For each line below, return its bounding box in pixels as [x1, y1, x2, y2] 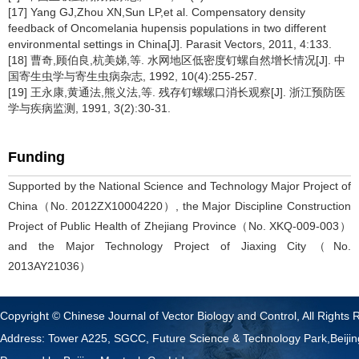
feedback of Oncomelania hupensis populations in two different [8, 22, 326, 34]
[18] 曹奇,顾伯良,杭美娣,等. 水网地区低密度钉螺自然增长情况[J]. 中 [8, 54, 345, 67]
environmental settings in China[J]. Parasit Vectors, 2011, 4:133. [8, 38, 332, 50]
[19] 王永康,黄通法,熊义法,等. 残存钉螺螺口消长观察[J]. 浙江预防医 [8, 86, 345, 99]
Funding [8, 149, 65, 165]
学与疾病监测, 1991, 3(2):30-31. [8, 102, 171, 115]
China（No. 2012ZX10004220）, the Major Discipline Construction [8, 200, 351, 212]
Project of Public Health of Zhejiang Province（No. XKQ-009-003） [8, 220, 351, 232]
